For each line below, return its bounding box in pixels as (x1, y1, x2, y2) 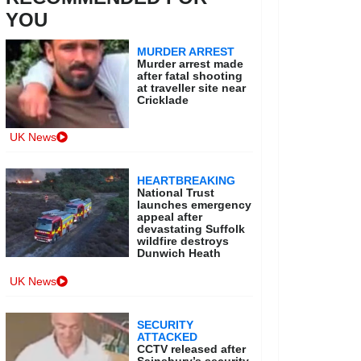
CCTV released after (137, 342, 247, 356)
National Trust (137, 186, 215, 200)
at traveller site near (137, 81, 247, 95)
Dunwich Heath (137, 247, 222, 260)
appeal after (137, 210, 203, 224)
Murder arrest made (137, 57, 244, 71)
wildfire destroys (137, 234, 230, 248)
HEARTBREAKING (137, 174, 236, 188)
